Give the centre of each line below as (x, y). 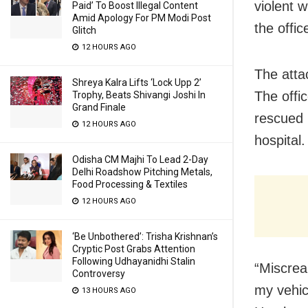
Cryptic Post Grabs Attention (134, 249)
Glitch (84, 30)
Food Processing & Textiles (130, 184)
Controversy (99, 274)
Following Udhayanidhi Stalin (134, 261)
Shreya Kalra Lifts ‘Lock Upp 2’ (137, 82)
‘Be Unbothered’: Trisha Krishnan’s (145, 236)
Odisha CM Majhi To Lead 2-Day (140, 159)
